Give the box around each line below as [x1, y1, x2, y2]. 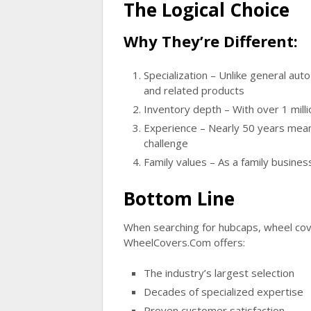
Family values [143, 154, 207, 169]
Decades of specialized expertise [143, 285, 303, 299]
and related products [143, 83, 244, 97]
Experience [143, 120, 197, 135]
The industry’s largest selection [143, 266, 294, 280]
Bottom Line [124, 185, 235, 211]
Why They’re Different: [124, 31, 298, 52]
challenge [143, 135, 188, 150]
